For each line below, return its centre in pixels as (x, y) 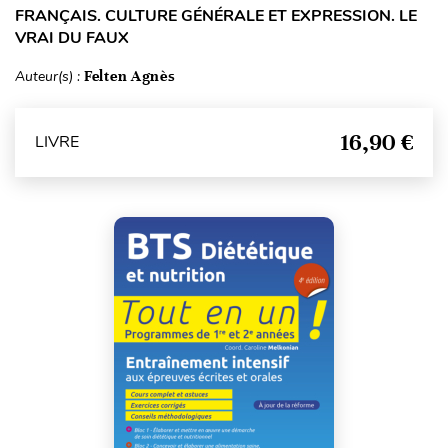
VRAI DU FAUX (72, 37)
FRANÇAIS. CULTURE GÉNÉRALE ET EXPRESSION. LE (216, 15)
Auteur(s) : (49, 76)
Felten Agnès (130, 75)
